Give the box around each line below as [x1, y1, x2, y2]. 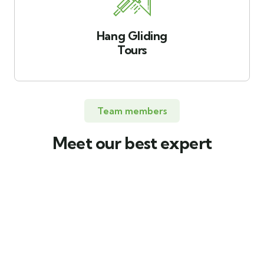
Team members [97, 105, 167, 117]
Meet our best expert [52, 133, 212, 153]
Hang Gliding [96, 28, 168, 43]
